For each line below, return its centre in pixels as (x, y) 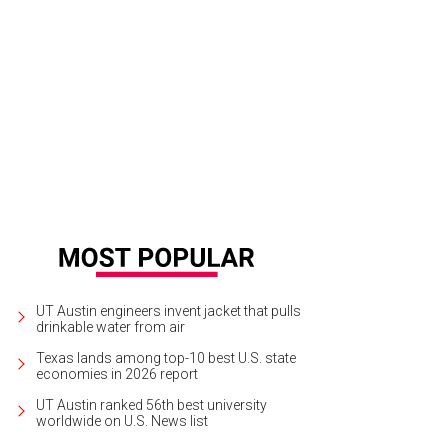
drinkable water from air (110, 326)
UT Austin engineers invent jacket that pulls (168, 310)
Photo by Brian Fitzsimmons (276, 94)
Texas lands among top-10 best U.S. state (166, 357)
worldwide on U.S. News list (122, 420)
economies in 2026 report (117, 373)
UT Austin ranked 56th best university (151, 404)
